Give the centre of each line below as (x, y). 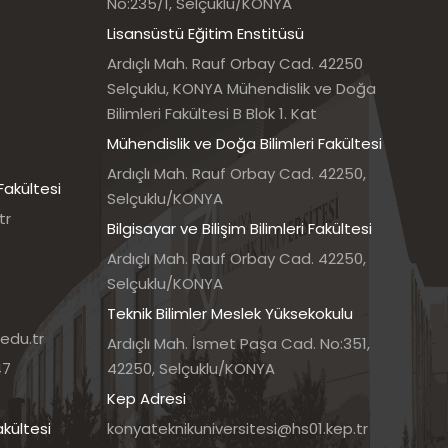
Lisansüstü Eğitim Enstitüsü (205, 33)
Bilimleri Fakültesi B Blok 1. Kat (212, 113)
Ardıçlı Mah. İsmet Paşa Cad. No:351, (238, 343)
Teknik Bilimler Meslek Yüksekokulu (230, 313)
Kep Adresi (146, 398)
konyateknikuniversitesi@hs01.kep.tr (237, 428)
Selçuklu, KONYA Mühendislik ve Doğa (241, 88)
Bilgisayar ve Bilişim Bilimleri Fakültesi (239, 228)
